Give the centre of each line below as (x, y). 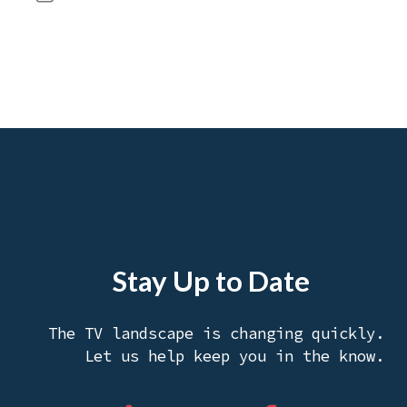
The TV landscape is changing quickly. (216, 333)
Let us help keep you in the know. (234, 356)
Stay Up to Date (211, 280)
